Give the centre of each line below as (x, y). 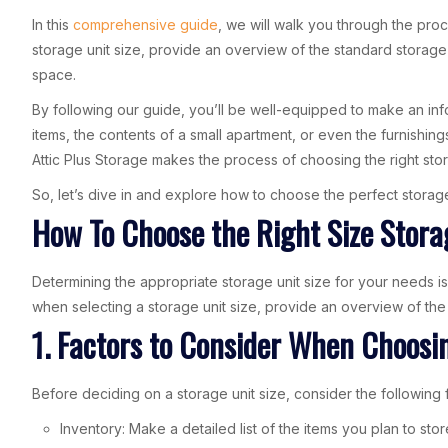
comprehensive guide (145, 24)
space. (54, 74)
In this (52, 24)
